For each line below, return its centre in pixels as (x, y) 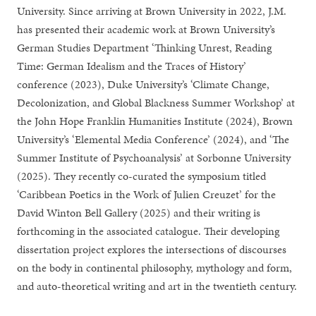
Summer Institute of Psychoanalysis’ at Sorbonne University (154, 158)
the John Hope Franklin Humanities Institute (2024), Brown (155, 121)
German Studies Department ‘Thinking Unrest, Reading (145, 48)
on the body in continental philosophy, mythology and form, (155, 268)
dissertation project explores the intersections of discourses (152, 249)
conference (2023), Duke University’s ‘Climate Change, (144, 84)
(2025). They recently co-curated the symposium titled (142, 176)
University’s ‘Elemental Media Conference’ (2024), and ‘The (153, 139)
